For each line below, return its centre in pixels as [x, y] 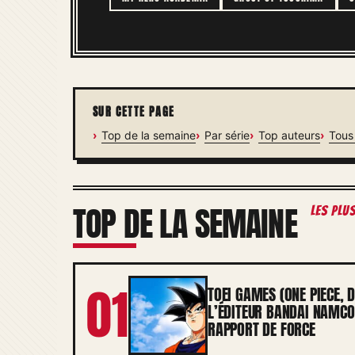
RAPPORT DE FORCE [261, 329]
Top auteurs [289, 135]
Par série [227, 135]
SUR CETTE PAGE [134, 112]
